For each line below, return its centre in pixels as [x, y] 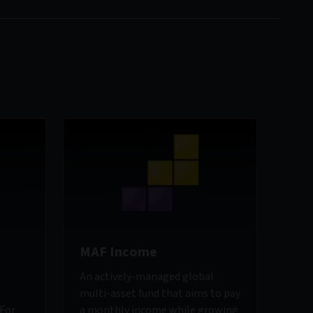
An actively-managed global [147, 277]
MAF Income [118, 253]
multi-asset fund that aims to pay [160, 294]
